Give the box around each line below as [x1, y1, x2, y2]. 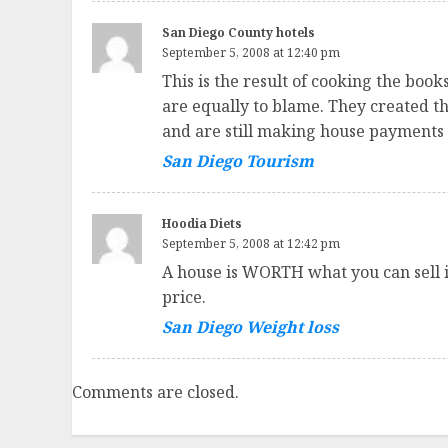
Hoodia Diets [162, 215, 242, 233]
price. [162, 286, 206, 309]
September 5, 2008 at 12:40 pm [162, 44, 340, 62]
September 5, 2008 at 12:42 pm [162, 235, 340, 253]
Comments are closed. [72, 381, 239, 404]
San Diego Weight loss [162, 316, 339, 339]
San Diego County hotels [162, 24, 315, 42]
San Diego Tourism [162, 150, 314, 173]
